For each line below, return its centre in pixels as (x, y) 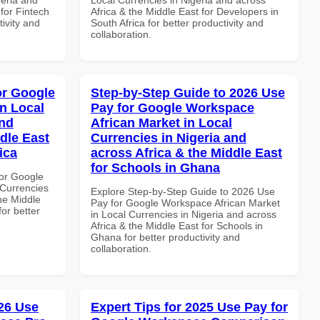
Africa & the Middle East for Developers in (185, 11)
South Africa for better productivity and (177, 22)
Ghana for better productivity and (165, 237)
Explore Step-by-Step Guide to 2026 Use (183, 191)
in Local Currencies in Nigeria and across (184, 214)
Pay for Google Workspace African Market (185, 202)
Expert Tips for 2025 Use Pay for (189, 307)
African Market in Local (161, 122)
